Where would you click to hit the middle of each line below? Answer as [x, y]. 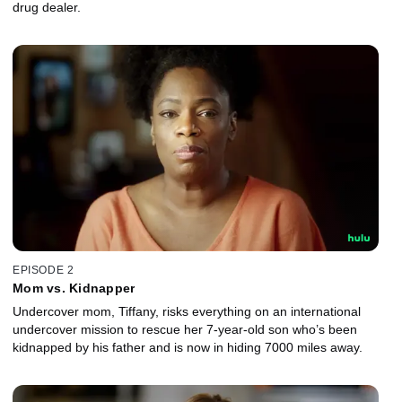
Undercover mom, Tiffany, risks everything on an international [187, 312]
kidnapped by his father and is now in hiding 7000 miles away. [188, 348]
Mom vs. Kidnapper [74, 288]
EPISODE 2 [44, 271]
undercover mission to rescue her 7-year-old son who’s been [185, 330]
